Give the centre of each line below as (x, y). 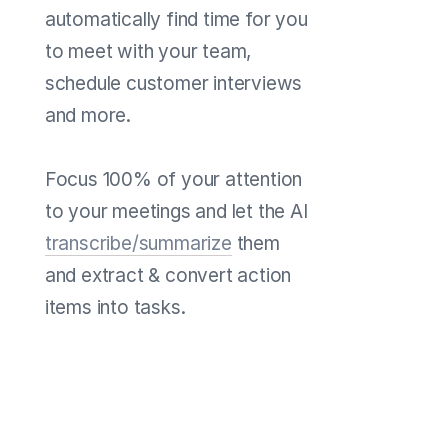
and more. (87, 115)
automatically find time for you (176, 19)
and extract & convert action (168, 275)
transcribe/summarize (138, 243)
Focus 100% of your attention (173, 179)
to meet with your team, (148, 51)
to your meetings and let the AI (176, 211)
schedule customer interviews (173, 83)
